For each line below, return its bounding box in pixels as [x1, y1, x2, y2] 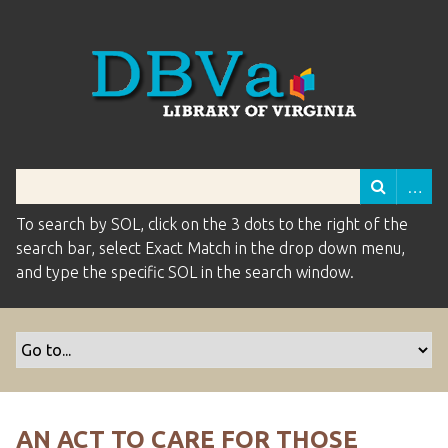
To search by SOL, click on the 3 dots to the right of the [16, 215, 408, 233]
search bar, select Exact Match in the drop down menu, [16, 239, 405, 257]
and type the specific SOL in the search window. [16, 263, 354, 281]
